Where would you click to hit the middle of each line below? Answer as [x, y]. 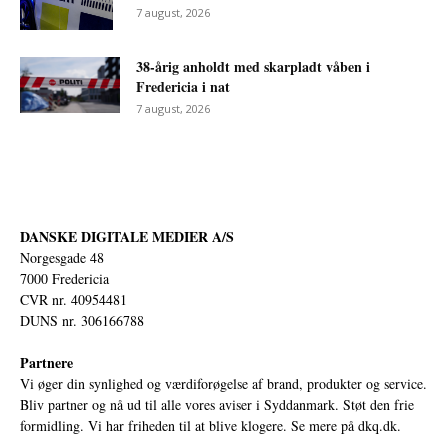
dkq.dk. [379, 425]
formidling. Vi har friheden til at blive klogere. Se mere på [189, 425]
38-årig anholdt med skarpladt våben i [253, 66]
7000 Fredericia [64, 278]
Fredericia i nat [183, 86]
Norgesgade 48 [62, 257]
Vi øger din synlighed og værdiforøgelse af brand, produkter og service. [223, 383]
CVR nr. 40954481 [73, 299]
